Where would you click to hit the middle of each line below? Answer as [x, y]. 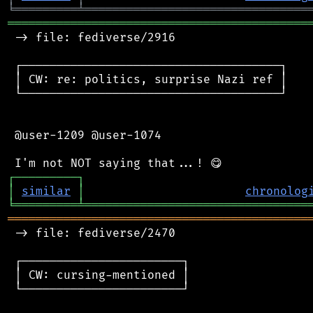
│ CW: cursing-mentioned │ [99, 275]
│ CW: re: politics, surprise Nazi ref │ [147, 79]
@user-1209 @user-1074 [85, 135]
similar [46, 191]
